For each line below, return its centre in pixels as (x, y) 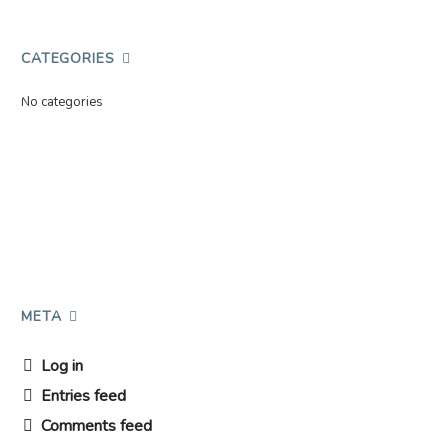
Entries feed (83, 395)
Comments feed (96, 425)
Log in (62, 365)
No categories (62, 101)
